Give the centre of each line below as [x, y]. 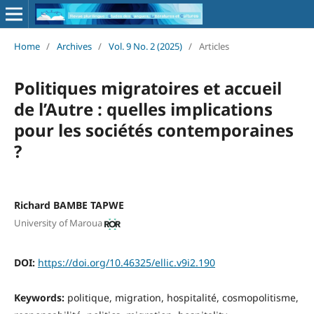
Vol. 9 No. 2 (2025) [145, 46]
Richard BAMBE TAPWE [69, 205]
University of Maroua [58, 223]
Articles [214, 46]
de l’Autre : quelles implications [143, 109]
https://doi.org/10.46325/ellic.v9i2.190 [126, 263]
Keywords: [40, 298]
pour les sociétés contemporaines [153, 130]
